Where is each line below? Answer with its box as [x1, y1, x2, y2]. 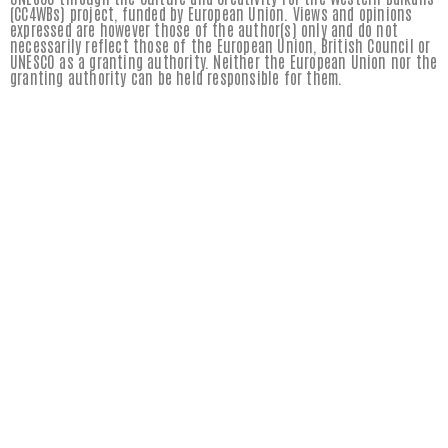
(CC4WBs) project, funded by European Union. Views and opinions [10, 2, 413, 23]
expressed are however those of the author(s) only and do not [10, 18, 399, 39]
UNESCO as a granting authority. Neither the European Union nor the [10, 50, 438, 71]
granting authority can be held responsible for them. [10, 66, 343, 87]
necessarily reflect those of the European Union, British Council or [10, 34, 431, 55]
